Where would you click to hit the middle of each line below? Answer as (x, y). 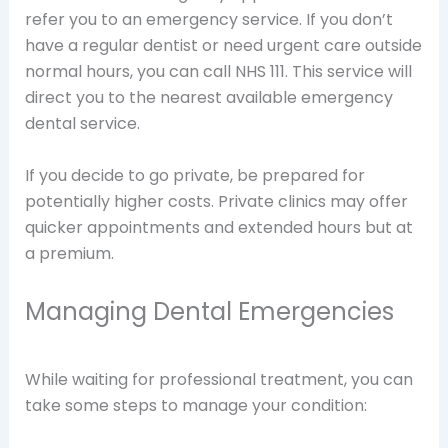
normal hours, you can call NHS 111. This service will (218, 72)
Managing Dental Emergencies (209, 312)
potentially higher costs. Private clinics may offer (216, 201)
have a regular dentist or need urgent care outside (223, 46)
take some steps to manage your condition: (195, 406)
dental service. (82, 124)
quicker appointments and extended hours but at (218, 227)
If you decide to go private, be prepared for (194, 175)
